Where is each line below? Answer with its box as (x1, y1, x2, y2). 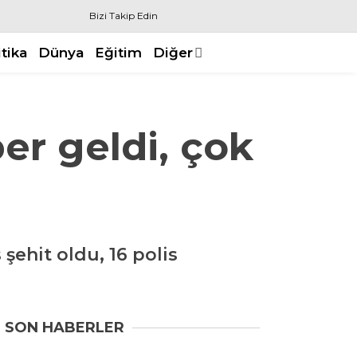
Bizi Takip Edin (89, 10, 158, 22)
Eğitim (95, 44, 142, 61)
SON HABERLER (5, 318, 124, 336)
